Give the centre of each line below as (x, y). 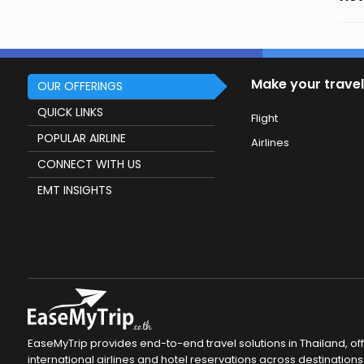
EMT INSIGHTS (74, 190)
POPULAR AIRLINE (81, 138)
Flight (264, 118)
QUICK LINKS (70, 112)
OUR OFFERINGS (80, 86)
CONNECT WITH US (89, 164)
